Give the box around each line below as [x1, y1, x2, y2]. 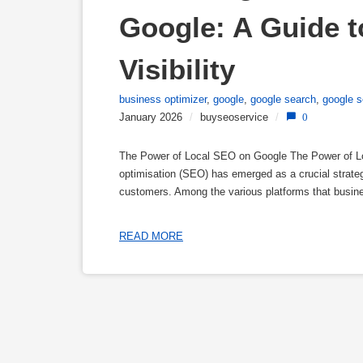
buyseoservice [200, 111, 268, 124]
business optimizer [119, 93, 207, 106]
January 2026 [119, 111, 182, 124]
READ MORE [119, 229, 183, 242]
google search [250, 93, 316, 106]
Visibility [119, 53, 235, 86]
